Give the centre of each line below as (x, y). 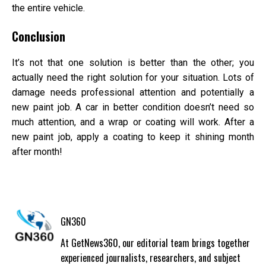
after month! (37, 151)
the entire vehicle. (50, 8)
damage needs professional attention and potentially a (133, 92)
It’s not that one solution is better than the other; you (133, 62)
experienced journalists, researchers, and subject (150, 257)
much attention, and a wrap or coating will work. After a (133, 122)
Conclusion (39, 37)
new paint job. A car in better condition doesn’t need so (133, 107)
